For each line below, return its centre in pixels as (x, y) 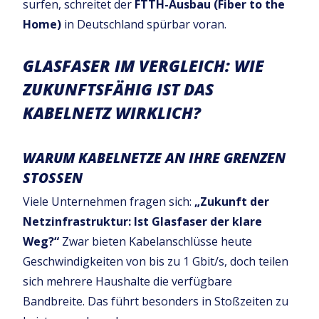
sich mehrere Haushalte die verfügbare (127, 281)
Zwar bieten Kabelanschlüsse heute (156, 241)
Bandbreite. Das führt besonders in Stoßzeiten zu (156, 301)
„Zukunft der (232, 202)
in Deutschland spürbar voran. (144, 24)
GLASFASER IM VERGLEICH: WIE (143, 66)
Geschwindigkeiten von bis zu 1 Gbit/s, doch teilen (156, 261)
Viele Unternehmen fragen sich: (109, 202)
